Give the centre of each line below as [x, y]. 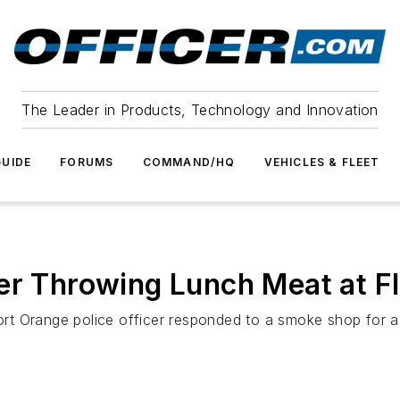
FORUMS [87, 162]
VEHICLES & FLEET [322, 162]
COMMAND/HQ [189, 162]
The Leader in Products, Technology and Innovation [200, 110]
